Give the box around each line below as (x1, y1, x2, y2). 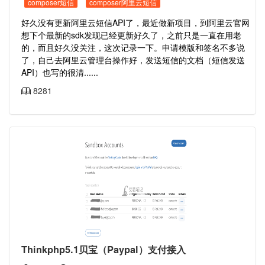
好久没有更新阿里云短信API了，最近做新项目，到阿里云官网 (21, 17, 250, 28)
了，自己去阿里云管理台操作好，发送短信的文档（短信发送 (21, 54, 245, 66)
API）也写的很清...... (21, 66, 98, 78)
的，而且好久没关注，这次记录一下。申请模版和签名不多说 (21, 41, 245, 53)
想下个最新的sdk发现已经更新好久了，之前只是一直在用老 (21, 29, 241, 41)
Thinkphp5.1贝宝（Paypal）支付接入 (21, 243, 186, 256)
